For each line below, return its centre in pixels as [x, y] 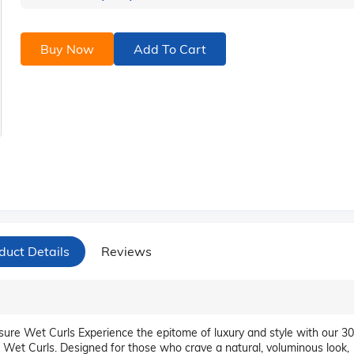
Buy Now [67, 49]
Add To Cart [169, 49]
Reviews [126, 251]
